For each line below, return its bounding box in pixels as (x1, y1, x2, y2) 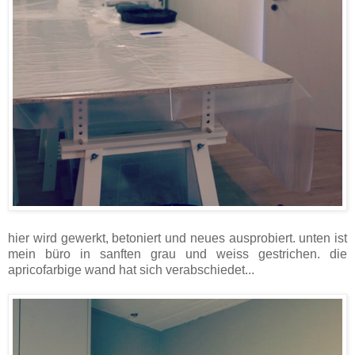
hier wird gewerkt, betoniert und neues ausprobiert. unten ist (8, 231, 347, 245)
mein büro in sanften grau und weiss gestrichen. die (8, 246, 347, 261)
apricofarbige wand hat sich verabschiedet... (8, 262, 258, 277)
